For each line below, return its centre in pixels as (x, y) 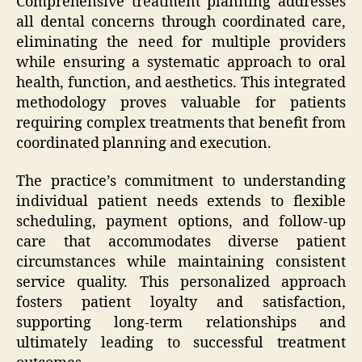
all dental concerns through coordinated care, (181, 22)
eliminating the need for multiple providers (181, 42)
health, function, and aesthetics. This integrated (181, 82)
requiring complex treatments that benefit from (181, 123)
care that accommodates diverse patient (181, 242)
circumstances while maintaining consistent (181, 263)
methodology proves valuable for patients (181, 103)
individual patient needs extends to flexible (181, 202)
